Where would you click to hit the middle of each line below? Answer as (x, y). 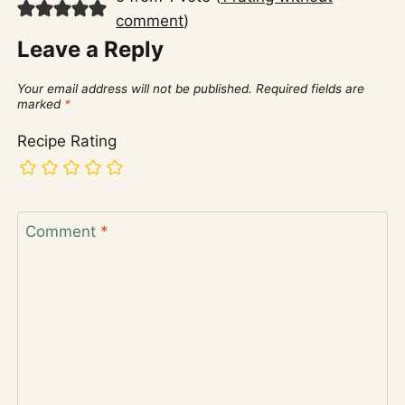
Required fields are (311, 89)
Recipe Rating (67, 141)
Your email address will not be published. (135, 89)
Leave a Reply (91, 49)
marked (41, 104)
